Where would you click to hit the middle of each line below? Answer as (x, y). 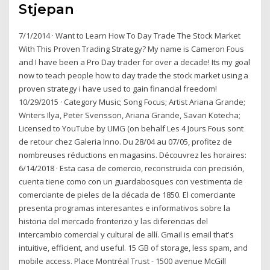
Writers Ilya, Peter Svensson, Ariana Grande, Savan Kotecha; (130, 115)
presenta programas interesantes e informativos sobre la (125, 208)
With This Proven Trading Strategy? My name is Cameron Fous (132, 49)
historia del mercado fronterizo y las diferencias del (114, 221)
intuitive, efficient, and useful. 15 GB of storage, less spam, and (133, 248)
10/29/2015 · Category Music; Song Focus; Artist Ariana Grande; (132, 102)
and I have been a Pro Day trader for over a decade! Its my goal (135, 62)
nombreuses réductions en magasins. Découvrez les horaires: (133, 155)
